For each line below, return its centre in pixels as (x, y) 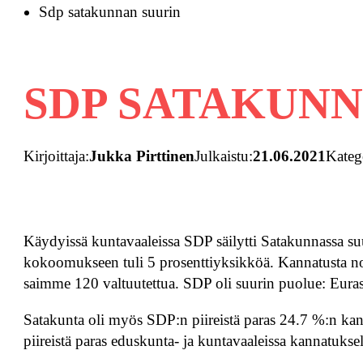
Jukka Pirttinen (142, 156)
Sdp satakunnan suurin (110, 12)
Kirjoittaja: (57, 156)
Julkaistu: (224, 156)
